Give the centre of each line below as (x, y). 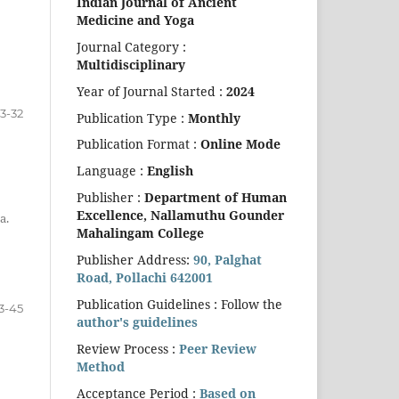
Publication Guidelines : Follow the (179, 305)
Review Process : (128, 349)
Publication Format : (138, 144)
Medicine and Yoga (135, 20)
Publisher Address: (135, 260)
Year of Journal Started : (151, 91)
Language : (110, 171)
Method (101, 367)
